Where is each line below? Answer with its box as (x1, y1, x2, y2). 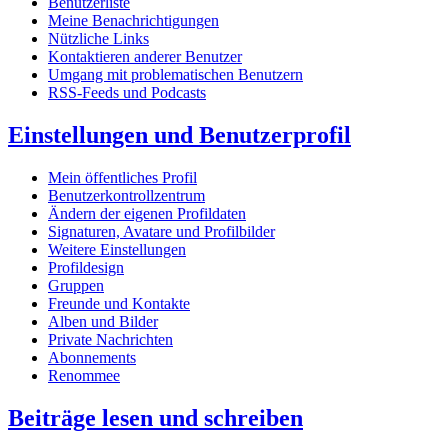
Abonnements (48, 349, 136, 367)
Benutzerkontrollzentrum (48, 187, 205, 205)
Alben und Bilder (48, 313, 158, 331)
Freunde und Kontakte (48, 295, 190, 313)
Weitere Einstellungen (48, 241, 186, 259)
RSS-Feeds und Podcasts (48, 84, 206, 102)
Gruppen (48, 277, 104, 295)
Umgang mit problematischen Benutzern (48, 66, 303, 84)
